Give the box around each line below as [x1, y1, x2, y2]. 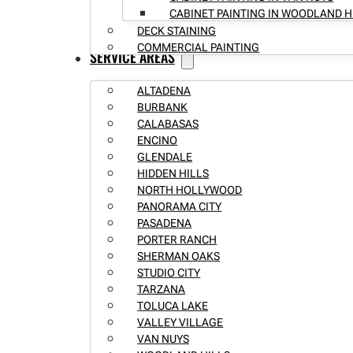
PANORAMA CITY [137, 199, 222, 213]
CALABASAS [137, 117, 199, 130]
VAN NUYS [137, 332, 190, 345]
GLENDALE [137, 150, 193, 163]
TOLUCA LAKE [137, 299, 209, 312]
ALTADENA [137, 84, 191, 97]
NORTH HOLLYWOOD [137, 183, 243, 196]
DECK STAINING [137, 24, 217, 37]
